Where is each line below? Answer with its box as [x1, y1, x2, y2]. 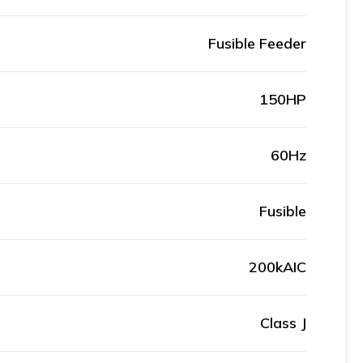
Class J [260, 314, 306, 332]
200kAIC [249, 258, 306, 276]
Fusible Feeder [208, 34, 306, 53]
